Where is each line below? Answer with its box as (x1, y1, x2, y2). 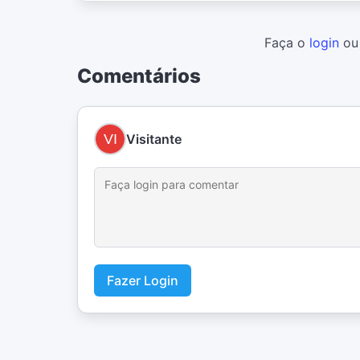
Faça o (264, 35, 309, 51)
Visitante (126, 131, 182, 148)
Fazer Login (107, 272, 178, 289)
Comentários (77, 64, 201, 88)
